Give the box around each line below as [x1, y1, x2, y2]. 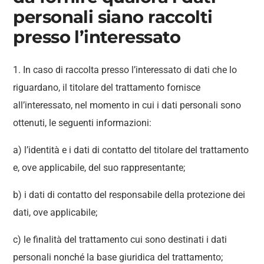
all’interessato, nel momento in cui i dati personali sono [13, 100, 242, 111]
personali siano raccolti [13, 6, 213, 27]
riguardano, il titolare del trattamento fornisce [13, 82, 201, 93]
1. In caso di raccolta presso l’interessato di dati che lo [13, 64, 237, 75]
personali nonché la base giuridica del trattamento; [13, 252, 223, 263]
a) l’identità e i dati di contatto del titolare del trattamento [13, 144, 249, 156]
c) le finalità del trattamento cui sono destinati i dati [13, 234, 227, 245]
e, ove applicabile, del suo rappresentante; [13, 162, 186, 173]
